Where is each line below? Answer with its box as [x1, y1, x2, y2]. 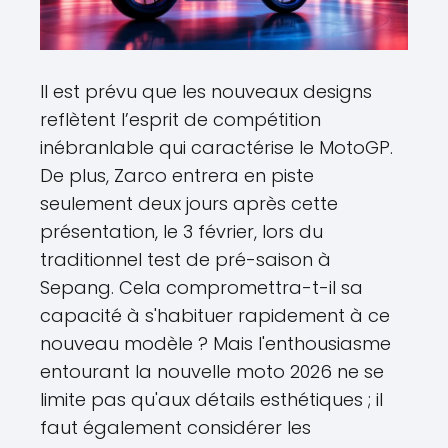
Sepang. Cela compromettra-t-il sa [40, 275, 363, 301]
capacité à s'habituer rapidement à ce [40, 303, 390, 329]
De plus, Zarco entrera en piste [40, 163, 314, 189]
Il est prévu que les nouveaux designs [40, 79, 372, 105]
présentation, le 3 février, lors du [40, 219, 323, 245]
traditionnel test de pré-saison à [40, 247, 331, 273]
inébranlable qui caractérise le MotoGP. [40, 135, 393, 161]
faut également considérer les [40, 415, 311, 441]
